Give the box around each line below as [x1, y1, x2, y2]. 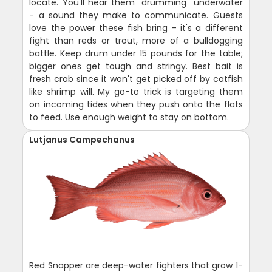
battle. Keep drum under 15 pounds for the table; [29, 47, 243, 59]
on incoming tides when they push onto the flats [29, 98, 243, 110]
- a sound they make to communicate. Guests [29, 8, 243, 21]
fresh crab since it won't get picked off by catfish [29, 72, 243, 85]
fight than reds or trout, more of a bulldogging [29, 34, 243, 47]
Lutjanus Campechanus [29, 133, 135, 146]
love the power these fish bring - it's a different [29, 21, 243, 34]
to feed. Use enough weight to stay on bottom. [29, 110, 229, 123]
